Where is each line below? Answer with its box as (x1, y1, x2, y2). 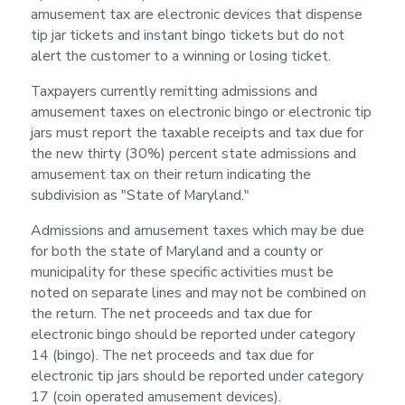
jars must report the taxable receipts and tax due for (30, 122, 363, 143)
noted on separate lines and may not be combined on (30, 282, 366, 303)
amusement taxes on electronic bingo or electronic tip (30, 101, 372, 122)
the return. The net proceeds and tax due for (30, 303, 312, 324)
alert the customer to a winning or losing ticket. (30, 46, 331, 67)
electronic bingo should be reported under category (30, 324, 355, 344)
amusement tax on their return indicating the (30, 164, 311, 184)
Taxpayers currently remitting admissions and (30, 80, 317, 101)
